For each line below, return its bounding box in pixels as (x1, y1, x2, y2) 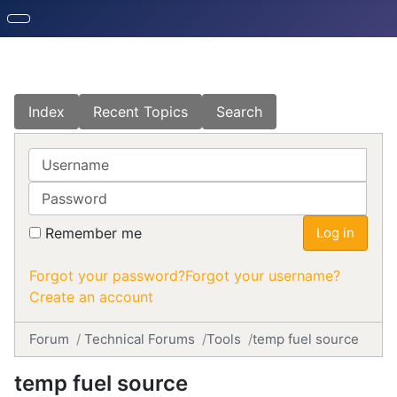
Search (216, 103, 262, 121)
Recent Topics (93, 103, 188, 121)
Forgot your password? (29, 267, 185, 284)
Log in (316, 224, 354, 241)
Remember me (45, 224, 142, 242)
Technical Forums (84, 331, 195, 347)
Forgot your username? (185, 267, 340, 284)
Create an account (29, 288, 153, 306)
